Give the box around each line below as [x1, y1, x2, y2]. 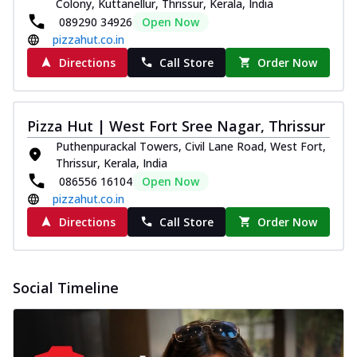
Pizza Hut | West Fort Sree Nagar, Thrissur [27, 116, 325, 135]
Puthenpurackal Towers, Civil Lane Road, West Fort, [56, 138, 326, 154]
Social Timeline [13, 277, 119, 297]
